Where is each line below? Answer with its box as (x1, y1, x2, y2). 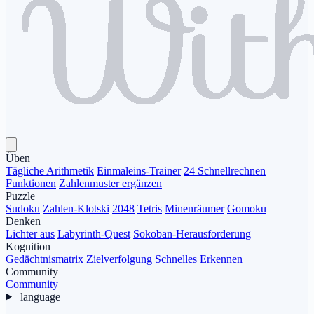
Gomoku (227, 202, 266, 214)
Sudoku (6, 202, 40, 214)
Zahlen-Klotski (43, 202, 109, 214)
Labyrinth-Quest (57, 227, 130, 240)
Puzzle (6, 189, 35, 202)
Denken (6, 214, 41, 227)
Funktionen (6, 177, 56, 189)
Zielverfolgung (86, 252, 152, 265)
